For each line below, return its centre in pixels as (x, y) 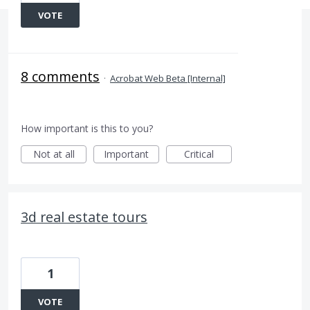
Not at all (54, 154)
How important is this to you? (87, 128)
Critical (199, 154)
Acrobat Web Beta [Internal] (168, 78)
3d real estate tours (84, 217)
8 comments (60, 76)
